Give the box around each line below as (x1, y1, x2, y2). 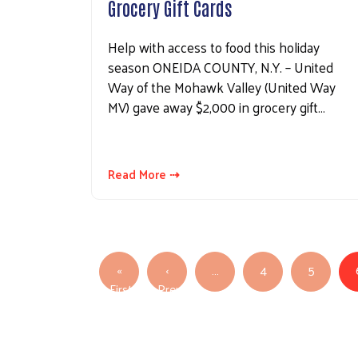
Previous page (166, 296, 243, 320)
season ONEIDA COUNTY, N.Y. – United (108, 55, 333, 80)
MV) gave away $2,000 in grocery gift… (108, 95, 325, 120)
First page (118, 296, 172, 320)
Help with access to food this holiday (108, 35, 320, 60)
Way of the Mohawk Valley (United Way (108, 75, 336, 100)
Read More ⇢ (108, 163, 180, 185)
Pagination (90, 253, 185, 283)
